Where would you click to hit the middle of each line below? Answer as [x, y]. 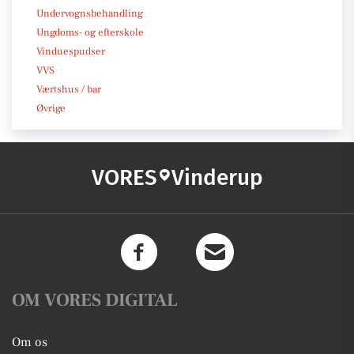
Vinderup [217, 177]
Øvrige [51, 108]
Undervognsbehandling [90, 13]
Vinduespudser [71, 51]
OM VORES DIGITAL [95, 300]
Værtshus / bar [69, 89]
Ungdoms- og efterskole [90, 32]
